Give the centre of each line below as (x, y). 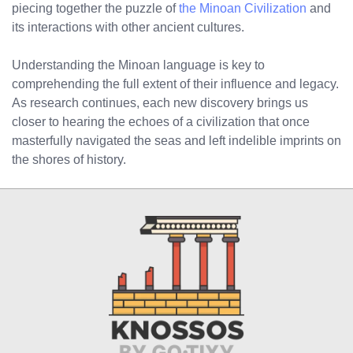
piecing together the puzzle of (95, 9)
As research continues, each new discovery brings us (160, 103)
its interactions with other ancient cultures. (128, 28)
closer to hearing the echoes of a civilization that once (161, 122)
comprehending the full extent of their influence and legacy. (175, 84)
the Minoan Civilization (243, 9)
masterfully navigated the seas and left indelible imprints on (176, 141)
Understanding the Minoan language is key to (138, 65)
